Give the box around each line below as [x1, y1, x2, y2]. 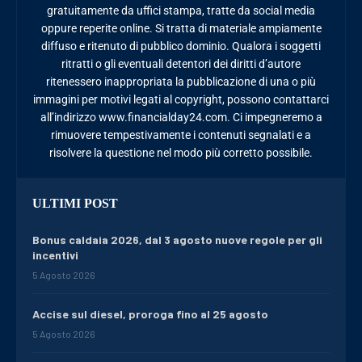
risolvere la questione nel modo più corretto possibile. [49, 146, 313, 160]
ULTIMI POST [32, 196, 118, 211]
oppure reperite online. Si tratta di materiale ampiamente [40, 22, 322, 36]
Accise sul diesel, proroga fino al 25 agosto [32, 307, 268, 322]
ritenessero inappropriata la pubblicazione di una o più [46, 75, 316, 89]
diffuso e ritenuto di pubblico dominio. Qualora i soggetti [41, 40, 321, 53]
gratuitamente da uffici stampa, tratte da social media [47, 4, 315, 18]
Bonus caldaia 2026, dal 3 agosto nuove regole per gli [32, 233, 322, 247]
